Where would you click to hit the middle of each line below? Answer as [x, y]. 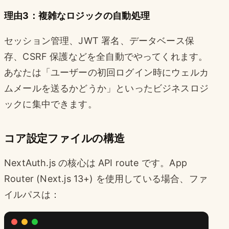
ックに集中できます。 [51, 104]
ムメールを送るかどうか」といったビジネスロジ [106, 88]
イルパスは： [32, 194]
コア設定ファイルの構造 [64, 138]
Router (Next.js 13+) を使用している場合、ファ [106, 178]
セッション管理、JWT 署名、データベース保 [99, 40]
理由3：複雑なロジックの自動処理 [77, 15]
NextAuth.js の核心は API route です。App [96, 163]
